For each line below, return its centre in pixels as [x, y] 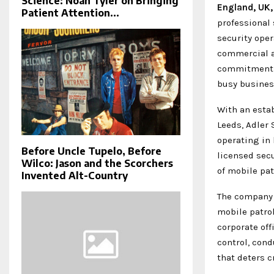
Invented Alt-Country [75, 175]
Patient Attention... [70, 13]
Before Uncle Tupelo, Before [91, 151]
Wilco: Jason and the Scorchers [97, 163]
